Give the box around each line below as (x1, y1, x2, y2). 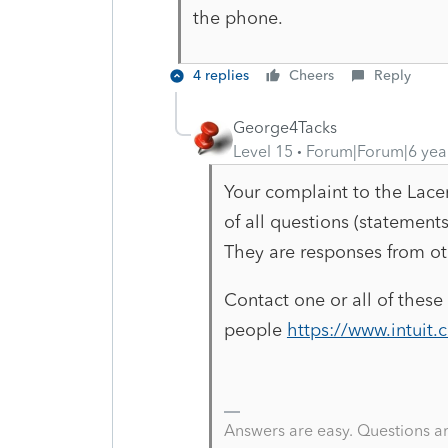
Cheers (289, 66, 334, 84)
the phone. (192, 6, 288, 29)
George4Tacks (233, 117, 337, 137)
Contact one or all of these (223, 288, 443, 311)
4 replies (193, 66, 249, 84)
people (223, 318, 287, 341)
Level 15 (233, 141, 293, 161)
